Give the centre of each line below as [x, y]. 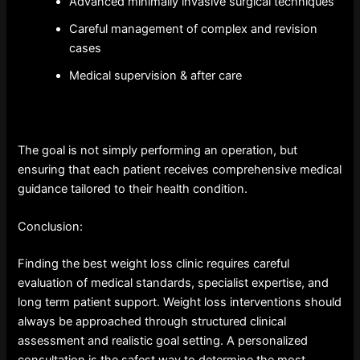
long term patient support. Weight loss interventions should [180, 302]
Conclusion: [51, 227]
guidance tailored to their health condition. [133, 188]
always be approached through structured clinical [152, 321]
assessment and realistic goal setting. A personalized [163, 341]
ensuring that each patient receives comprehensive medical [180, 169]
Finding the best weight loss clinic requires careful [154, 264]
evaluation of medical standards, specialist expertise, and [174, 283]
